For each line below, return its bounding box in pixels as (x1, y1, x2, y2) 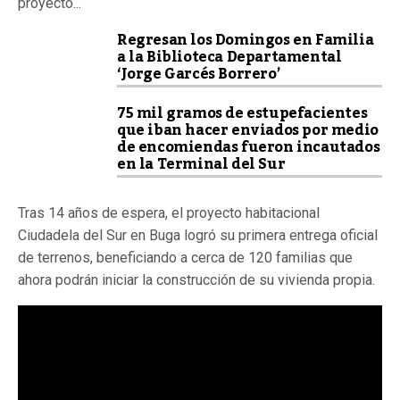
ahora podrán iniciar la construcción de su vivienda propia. (18, 271, 375, 288)
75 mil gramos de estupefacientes (117, 99, 368, 128)
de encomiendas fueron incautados (117, 133, 380, 162)
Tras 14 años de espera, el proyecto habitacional (18, 204, 320, 221)
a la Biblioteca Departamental (117, 43, 342, 71)
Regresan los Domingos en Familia (117, 26, 374, 54)
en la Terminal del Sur (117, 150, 286, 179)
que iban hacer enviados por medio (117, 116, 379, 145)
